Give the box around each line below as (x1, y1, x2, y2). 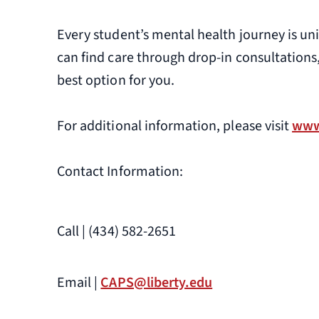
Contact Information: (57, 162, 183, 182)
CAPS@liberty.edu (100, 273, 213, 293)
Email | (57, 273, 101, 293)
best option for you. (57, 70, 175, 91)
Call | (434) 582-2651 (57, 221, 177, 242)
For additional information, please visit (57, 116, 293, 137)
